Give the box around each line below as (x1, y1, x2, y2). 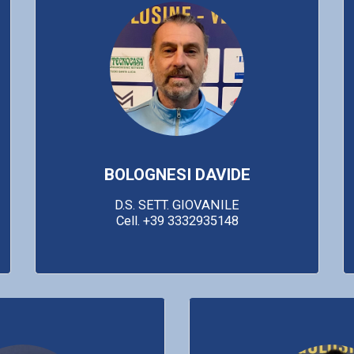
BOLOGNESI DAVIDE (104, 164, 250, 184)
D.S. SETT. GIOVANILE (115, 197, 239, 213)
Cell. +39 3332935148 (115, 213, 239, 228)
